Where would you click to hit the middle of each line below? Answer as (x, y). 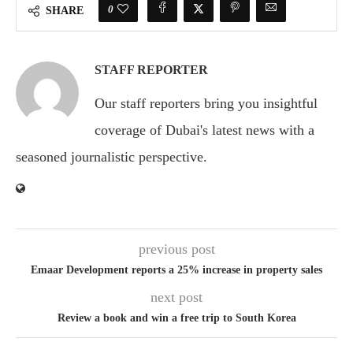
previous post (176, 249)
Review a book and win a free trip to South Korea (176, 318)
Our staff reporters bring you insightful (206, 104)
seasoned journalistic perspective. (111, 157)
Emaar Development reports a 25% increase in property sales (176, 270)
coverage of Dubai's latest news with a (204, 130)
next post (176, 297)
